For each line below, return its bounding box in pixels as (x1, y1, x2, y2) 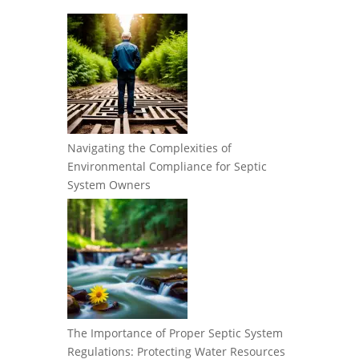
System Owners (67, 177, 151, 192)
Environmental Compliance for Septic (67, 159, 267, 174)
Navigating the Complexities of (67, 140, 232, 155)
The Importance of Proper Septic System (67, 325, 283, 341)
